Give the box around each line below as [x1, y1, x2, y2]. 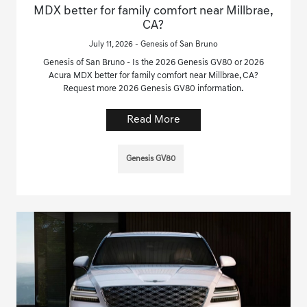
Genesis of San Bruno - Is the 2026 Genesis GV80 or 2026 [42, 58, 264, 67]
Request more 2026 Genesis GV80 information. [63, 84, 244, 93]
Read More [126, 114, 180, 125]
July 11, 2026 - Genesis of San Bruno [88, 40, 218, 49]
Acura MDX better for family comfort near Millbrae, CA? [48, 71, 258, 80]
